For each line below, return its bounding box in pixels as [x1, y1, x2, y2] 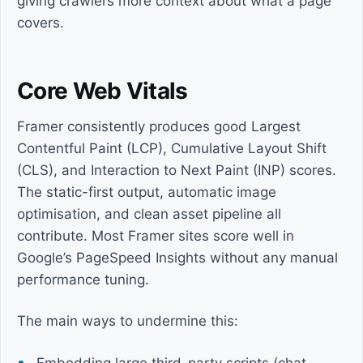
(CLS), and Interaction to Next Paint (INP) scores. [17, 162, 336, 178]
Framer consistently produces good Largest [17, 118, 301, 135]
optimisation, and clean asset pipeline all [17, 206, 281, 222]
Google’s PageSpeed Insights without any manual [17, 250, 338, 266]
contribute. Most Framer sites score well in [17, 228, 294, 244]
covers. [17, 15, 64, 31]
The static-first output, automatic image [17, 184, 276, 200]
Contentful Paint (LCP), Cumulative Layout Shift [17, 140, 327, 156]
